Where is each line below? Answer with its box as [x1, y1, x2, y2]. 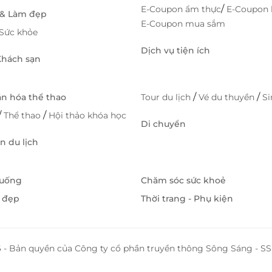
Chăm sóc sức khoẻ [141, 175, 226, 186]
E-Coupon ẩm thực [141, 4, 221, 15]
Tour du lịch [141, 92, 193, 103]
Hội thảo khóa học [49, 110, 126, 121]
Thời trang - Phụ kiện [141, 193, 233, 205]
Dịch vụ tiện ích [141, 45, 210, 56]
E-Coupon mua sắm [141, 18, 225, 30]
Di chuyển [141, 118, 186, 130]
